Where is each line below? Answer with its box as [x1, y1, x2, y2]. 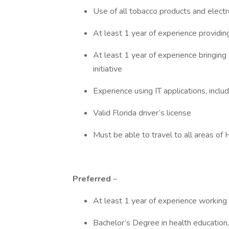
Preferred [73, 173, 113, 185]
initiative [93, 63, 124, 75]
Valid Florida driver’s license [93, 107, 191, 119]
